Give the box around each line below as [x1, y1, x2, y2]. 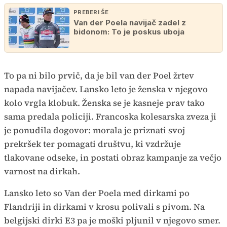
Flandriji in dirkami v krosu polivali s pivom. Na [4, 201, 205, 213]
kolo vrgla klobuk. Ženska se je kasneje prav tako [4, 97, 205, 109]
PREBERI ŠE [73, 9, 109, 16]
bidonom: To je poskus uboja [73, 27, 184, 36]
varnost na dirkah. [4, 165, 80, 177]
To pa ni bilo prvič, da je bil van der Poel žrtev [4, 69, 194, 82]
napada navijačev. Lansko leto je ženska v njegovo [4, 83, 208, 95]
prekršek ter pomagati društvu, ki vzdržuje [4, 138, 181, 150]
